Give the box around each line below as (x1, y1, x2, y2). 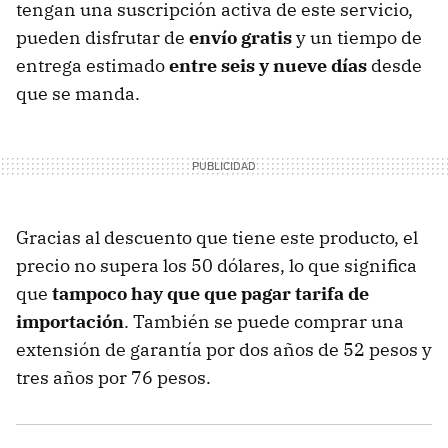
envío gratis (189, 26, 292, 50)
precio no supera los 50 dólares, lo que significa (16, 254, 417, 278)
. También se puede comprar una (124, 310, 404, 334)
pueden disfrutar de (16, 26, 189, 50)
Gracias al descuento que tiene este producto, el (16, 226, 418, 250)
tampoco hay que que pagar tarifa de (52, 282, 369, 306)
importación (16, 310, 124, 334)
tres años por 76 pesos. (16, 366, 211, 390)
